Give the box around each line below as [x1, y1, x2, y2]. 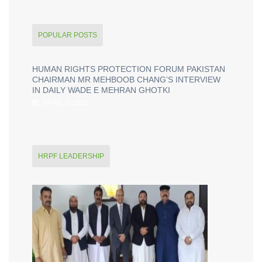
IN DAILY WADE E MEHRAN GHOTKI [32, 85, 170, 95]
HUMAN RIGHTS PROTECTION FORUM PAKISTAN [32, 64, 225, 74]
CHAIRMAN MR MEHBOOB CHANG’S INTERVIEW [32, 74, 220, 84]
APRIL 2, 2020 [42, 98, 89, 107]
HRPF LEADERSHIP [38, 151, 104, 160]
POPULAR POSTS [38, 30, 97, 39]
